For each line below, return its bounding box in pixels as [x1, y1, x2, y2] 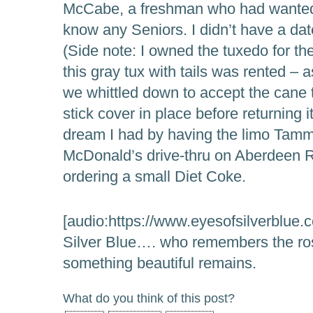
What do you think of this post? [63, 291, 235, 305]
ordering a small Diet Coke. [63, 167, 246, 185]
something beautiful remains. [63, 254, 256, 272]
